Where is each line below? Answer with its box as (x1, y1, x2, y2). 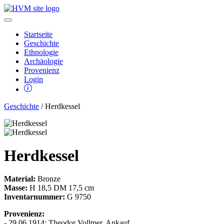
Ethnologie (24, 48, 58, 56)
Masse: (4, 183, 27, 192)
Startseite (24, 30, 52, 38)
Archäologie (24, 57, 63, 65)
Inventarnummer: (4, 192, 65, 201)
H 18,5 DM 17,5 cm (27, 183, 94, 192)
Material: (4, 174, 35, 183)
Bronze (35, 174, 60, 183)
